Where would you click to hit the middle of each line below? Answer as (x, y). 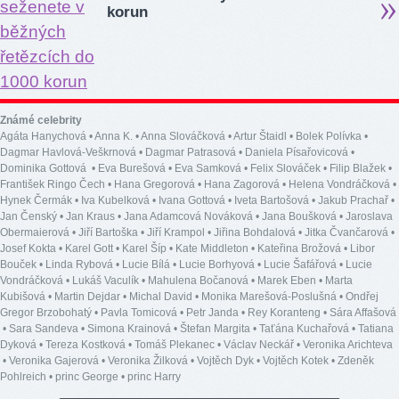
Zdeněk (356, 360)
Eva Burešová (132, 168)
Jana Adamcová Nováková (188, 216)
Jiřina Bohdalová (255, 232)
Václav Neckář (259, 344)
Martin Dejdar (87, 296)
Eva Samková (208, 168)
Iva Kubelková (115, 200)
